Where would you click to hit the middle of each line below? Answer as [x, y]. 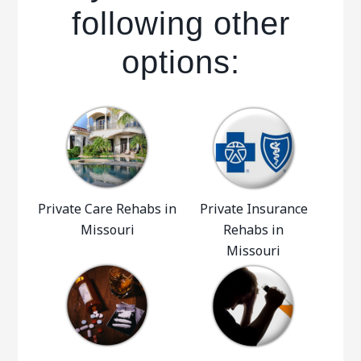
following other [180, 23]
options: [180, 62]
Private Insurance [253, 209]
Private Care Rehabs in [108, 209]
